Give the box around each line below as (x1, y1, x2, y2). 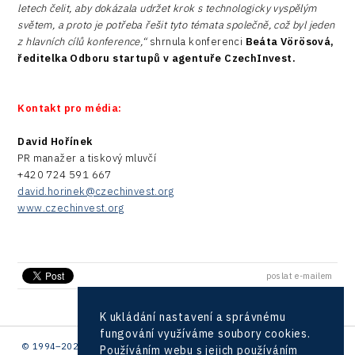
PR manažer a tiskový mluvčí (17, 151, 157, 165)
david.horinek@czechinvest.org (17, 184, 174, 198)
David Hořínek (17, 134, 93, 148)
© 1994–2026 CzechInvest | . (21, 341, 151, 353)
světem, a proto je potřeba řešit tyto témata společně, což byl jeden (17, 17, 335, 32)
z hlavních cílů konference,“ (17, 34, 147, 48)
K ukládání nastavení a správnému (100, 309, 286, 324)
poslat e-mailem (265, 269, 333, 281)
